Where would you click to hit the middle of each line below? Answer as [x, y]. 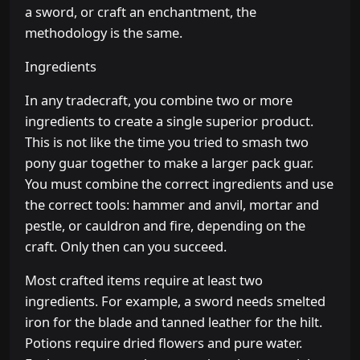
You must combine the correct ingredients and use [180, 184]
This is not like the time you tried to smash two [167, 142]
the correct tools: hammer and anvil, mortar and [172, 205]
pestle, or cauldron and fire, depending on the [166, 226]
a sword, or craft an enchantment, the [141, 12]
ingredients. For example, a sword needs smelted [176, 301]
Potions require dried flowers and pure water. [164, 343]
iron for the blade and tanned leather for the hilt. [174, 322]
